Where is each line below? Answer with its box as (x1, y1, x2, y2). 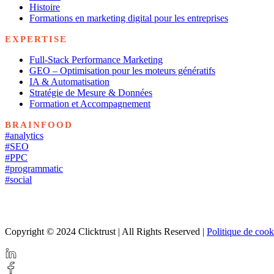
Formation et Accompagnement (29, 98, 150, 109)
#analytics (5, 130, 43, 141)
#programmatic (5, 163, 63, 174)
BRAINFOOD (5, 119, 73, 130)
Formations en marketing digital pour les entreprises (29, 12, 228, 23)
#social (5, 174, 32, 185)
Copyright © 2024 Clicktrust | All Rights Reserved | (5, 226, 207, 237)
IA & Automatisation (29, 76, 109, 87)
